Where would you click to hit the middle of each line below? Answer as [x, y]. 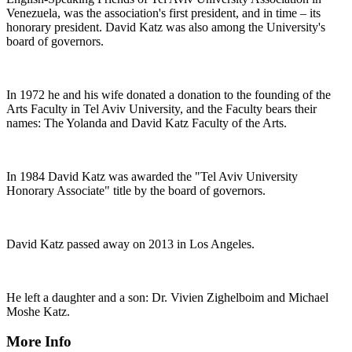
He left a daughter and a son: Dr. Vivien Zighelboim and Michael [167, 297]
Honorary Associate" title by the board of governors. [136, 190]
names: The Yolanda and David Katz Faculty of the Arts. [147, 123]
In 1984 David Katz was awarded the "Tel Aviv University [152, 176]
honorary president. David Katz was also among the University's [166, 27]
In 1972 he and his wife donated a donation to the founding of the [169, 94]
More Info [39, 342]
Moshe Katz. [38, 311]
